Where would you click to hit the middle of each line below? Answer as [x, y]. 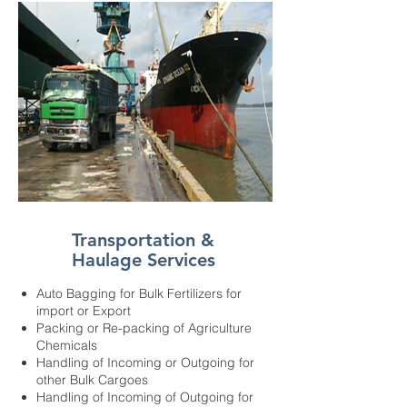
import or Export [84, 311]
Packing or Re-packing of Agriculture [144, 328]
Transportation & [143, 240]
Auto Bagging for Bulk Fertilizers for [139, 293]
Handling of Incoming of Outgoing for [145, 397]
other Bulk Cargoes [92, 380]
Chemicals [67, 345]
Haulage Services [143, 260]
